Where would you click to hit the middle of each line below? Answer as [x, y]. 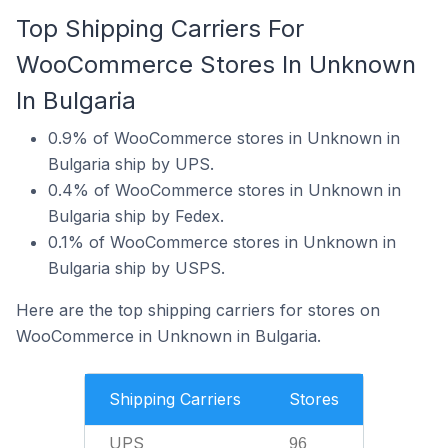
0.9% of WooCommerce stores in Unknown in [224, 138]
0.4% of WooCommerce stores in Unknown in [224, 190]
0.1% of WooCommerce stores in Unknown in [222, 242]
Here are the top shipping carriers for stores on [198, 310]
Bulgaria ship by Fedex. [136, 216]
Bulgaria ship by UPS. [131, 164]
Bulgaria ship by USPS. [136, 268]
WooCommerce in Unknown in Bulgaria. [168, 336]
